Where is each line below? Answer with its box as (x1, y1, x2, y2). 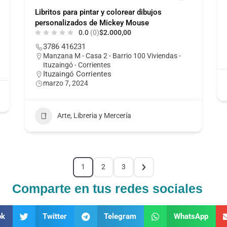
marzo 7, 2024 (43, 79, 88, 87)
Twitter (42, 212, 67, 221)
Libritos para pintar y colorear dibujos (34, 7, 162, 17)
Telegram (104, 212, 137, 221)
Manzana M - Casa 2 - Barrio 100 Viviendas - (43, 51, 181, 60)
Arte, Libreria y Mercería (57, 111, 131, 120)
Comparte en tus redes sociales (12, 181, 203, 196)
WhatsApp (173, 212, 208, 221)
